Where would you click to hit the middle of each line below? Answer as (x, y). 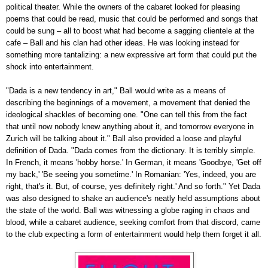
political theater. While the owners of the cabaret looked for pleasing (123, 7)
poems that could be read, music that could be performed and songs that (132, 19)
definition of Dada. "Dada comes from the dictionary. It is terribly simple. (131, 150)
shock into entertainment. (50, 66)
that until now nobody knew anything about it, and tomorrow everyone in (130, 126)
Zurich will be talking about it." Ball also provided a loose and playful (124, 138)
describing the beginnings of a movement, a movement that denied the (128, 102)
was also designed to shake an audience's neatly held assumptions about (133, 198)
